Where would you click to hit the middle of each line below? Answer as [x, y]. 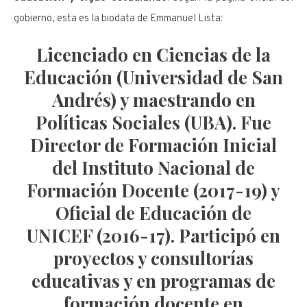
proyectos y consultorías [153, 258]
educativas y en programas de [153, 280]
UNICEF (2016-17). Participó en [153, 235]
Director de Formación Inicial [153, 145]
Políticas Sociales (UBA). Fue [153, 122]
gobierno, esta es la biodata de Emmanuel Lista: [118, 19]
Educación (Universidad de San [153, 77]
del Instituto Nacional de [153, 167]
